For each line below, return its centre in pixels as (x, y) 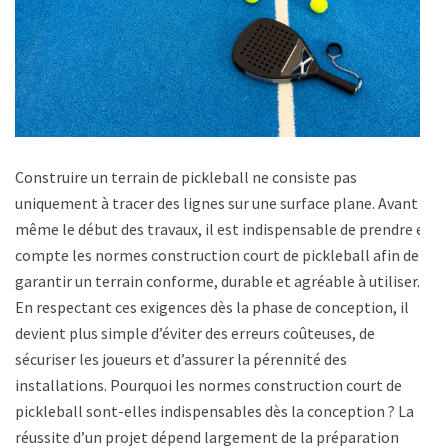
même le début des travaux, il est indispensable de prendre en (224, 229)
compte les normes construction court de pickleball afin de (217, 255)
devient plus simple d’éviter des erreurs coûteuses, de (195, 333)
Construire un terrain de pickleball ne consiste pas (186, 177)
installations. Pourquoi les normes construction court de (208, 385)
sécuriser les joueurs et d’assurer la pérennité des (181, 359)
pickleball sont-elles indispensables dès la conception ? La (214, 411)
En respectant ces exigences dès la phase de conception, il (212, 307)
